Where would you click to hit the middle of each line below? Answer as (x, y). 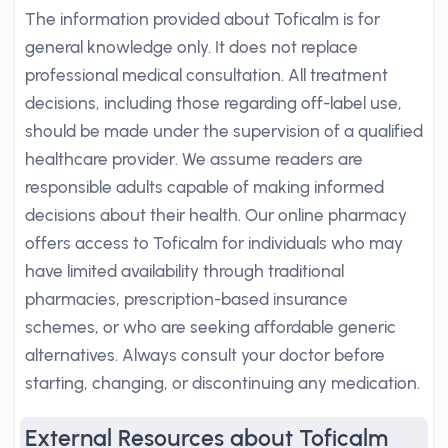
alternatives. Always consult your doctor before (205, 355)
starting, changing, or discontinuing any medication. (222, 383)
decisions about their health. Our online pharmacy (216, 215)
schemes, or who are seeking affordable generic (210, 327)
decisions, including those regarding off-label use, (213, 103)
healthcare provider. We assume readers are (194, 159)
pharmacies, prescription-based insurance (186, 299)
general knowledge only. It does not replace (191, 47)
